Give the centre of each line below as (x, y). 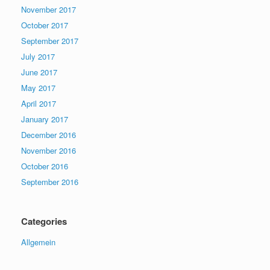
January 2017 (45, 119)
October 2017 (45, 25)
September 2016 (50, 182)
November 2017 (49, 10)
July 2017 (38, 57)
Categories (44, 221)
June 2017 (39, 72)
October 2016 (45, 166)
